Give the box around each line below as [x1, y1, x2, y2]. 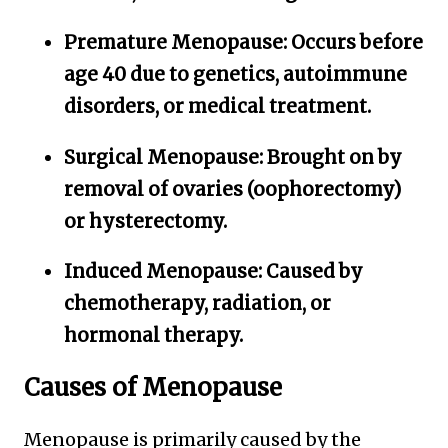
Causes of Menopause [24, 372, 282, 404]
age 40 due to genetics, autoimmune [64, 62, 407, 86]
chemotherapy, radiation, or [64, 292, 331, 316]
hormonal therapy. [64, 324, 243, 348]
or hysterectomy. [64, 209, 227, 233]
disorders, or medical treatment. [64, 94, 371, 118]
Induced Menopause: [64, 260, 262, 284]
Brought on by [263, 145, 402, 169]
